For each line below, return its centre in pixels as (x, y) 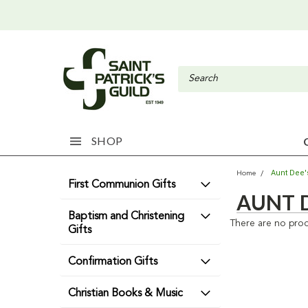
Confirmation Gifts (113, 262)
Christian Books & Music (125, 294)
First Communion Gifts (122, 185)
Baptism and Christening (126, 217)
